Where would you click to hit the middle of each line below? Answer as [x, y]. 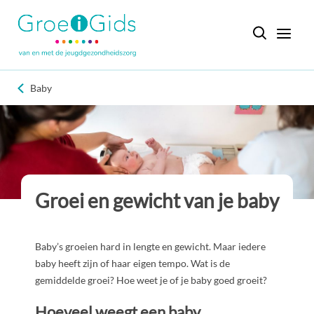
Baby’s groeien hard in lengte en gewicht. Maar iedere [150, 247]
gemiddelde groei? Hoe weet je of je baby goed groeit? [151, 280]
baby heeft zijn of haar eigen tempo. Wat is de [132, 264]
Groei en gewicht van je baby [157, 201]
